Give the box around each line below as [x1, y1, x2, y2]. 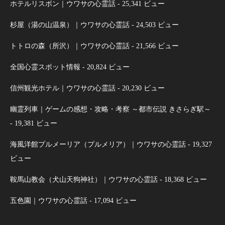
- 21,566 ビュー [130, 42, 179, 50]
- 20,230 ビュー [116, 84, 165, 92]
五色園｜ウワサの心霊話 [10, 197, 87, 204]
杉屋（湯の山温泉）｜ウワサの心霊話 [10, 21, 130, 29]
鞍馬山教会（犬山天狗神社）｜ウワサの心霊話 [10, 176, 158, 183]
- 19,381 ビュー [10, 120, 57, 127]
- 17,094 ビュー [87, 197, 137, 204]
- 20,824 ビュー [80, 63, 130, 71]
